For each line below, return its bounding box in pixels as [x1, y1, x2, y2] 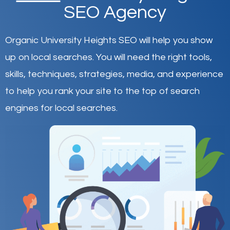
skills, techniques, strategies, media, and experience [5, 69, 223, 79]
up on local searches [5, 52, 92, 62]
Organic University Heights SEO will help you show [5, 35, 213, 45]
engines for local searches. [5, 103, 118, 113]
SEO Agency [64, 2, 166, 22]
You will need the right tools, [96, 52, 212, 62]
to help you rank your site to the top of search [5, 86, 200, 96]
